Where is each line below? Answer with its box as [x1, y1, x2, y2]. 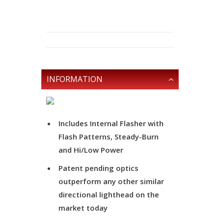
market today [58, 203, 108, 213]
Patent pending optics [58, 163, 138, 173]
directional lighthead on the [58, 190, 159, 199]
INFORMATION [47, 74, 103, 84]
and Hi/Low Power [58, 145, 123, 155]
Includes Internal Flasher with [58, 118, 164, 128]
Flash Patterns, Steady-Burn [58, 132, 159, 141]
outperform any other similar [58, 176, 164, 186]
